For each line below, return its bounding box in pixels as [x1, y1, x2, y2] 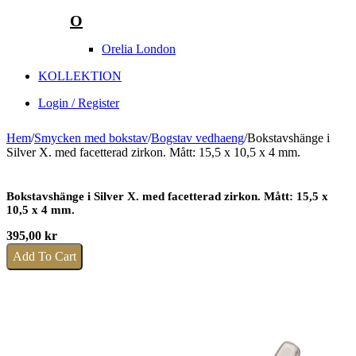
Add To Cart [13, 249, 76, 263]
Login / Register [38, 95, 119, 110]
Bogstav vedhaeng [151, 130, 244, 145]
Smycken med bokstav [34, 130, 148, 145]
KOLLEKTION [38, 68, 122, 83]
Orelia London [102, 41, 176, 56]
